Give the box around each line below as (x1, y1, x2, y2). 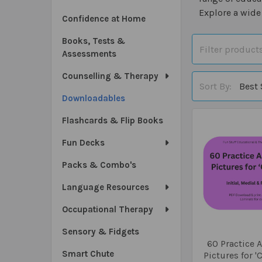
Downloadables (62, 93, 125, 104)
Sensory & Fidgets (62, 226, 139, 237)
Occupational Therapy (62, 204, 153, 215)
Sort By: (199, 80, 232, 92)
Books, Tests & (62, 36, 125, 46)
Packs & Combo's (62, 160, 136, 170)
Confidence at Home (62, 13, 146, 24)
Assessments (62, 49, 116, 59)
